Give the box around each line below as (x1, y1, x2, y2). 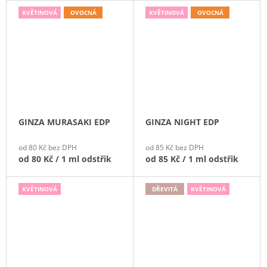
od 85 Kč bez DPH (145, 142, 204, 153)
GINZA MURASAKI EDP (18, 116, 110, 128)
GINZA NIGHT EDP (145, 116, 219, 128)
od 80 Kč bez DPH (18, 142, 77, 153)
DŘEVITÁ (152, 185, 178, 194)
